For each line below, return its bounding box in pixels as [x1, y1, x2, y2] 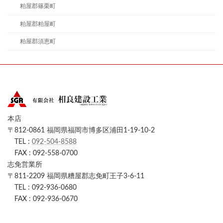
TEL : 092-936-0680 [7, 184, 77, 192]
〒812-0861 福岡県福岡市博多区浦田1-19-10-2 [7, 127, 155, 134]
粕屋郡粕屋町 [19, 20, 56, 27]
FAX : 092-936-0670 [7, 196, 78, 203]
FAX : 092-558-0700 [7, 150, 78, 157]
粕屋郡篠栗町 [19, 3, 56, 9]
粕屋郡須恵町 [19, 38, 56, 44]
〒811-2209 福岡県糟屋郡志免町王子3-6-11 [7, 173, 144, 180]
